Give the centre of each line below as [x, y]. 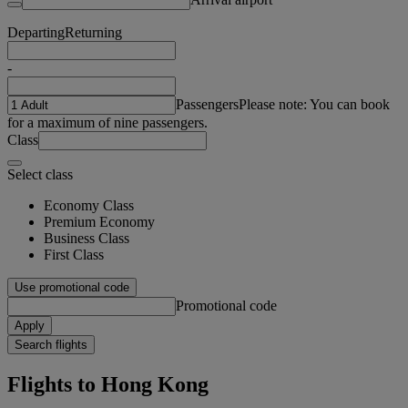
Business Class [87, 238]
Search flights [51, 344]
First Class [74, 254]
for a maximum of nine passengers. [107, 122]
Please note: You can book [314, 104]
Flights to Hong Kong [108, 384]
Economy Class [89, 205]
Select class [40, 174]
